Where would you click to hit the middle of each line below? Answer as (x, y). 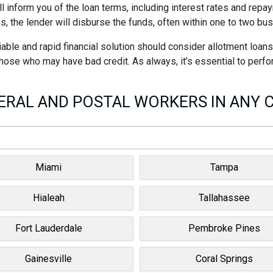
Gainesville (49, 258)
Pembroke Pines (225, 228)
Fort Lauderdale (48, 228)
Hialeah (48, 197)
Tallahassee (225, 197)
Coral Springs (225, 258)
